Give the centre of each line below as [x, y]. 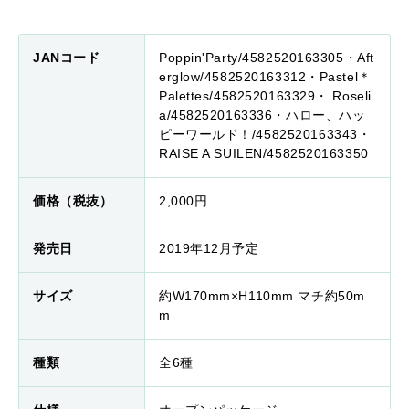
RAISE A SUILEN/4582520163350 [264, 154]
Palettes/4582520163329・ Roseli [265, 96]
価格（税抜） [73, 201]
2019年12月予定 [209, 249]
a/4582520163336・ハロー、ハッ [262, 115]
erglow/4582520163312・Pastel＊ [265, 77]
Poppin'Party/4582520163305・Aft [267, 58]
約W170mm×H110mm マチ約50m [262, 296]
